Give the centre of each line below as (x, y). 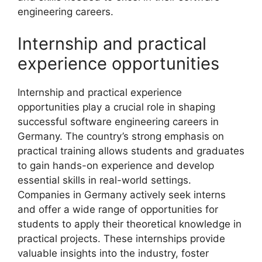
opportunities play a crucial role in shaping (116, 107)
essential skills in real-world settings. (104, 180)
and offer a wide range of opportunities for (118, 210)
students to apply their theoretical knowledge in (130, 224)
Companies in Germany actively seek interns (122, 195)
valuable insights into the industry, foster (113, 254)
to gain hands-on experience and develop (116, 166)
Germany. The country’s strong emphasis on (121, 137)
